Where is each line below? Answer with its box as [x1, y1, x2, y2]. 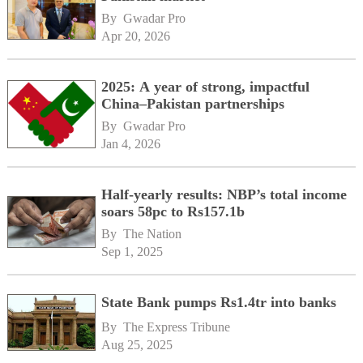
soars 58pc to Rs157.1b [101, 203, 246, 220]
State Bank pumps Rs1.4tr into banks [101, 293, 337, 310]
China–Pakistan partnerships [101, 96, 285, 112]
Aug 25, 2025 [101, 338, 173, 352]
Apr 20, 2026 [101, 29, 171, 43]
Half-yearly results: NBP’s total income [101, 186, 348, 203]
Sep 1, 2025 [101, 244, 164, 258]
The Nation [123, 226, 182, 241]
